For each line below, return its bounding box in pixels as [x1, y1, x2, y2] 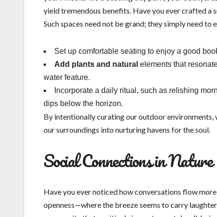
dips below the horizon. [44, 99, 123, 108]
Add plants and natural [54, 60, 138, 69]
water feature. [44, 73, 90, 82]
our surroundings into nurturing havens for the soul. [44, 125, 210, 135]
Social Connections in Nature [44, 147, 213, 174]
